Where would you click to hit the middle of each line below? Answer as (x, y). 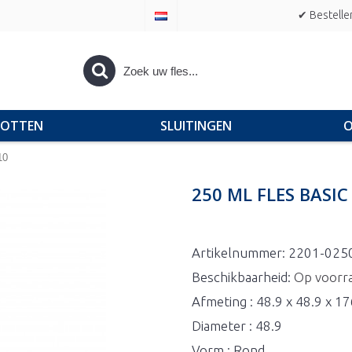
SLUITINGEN (196, 126)
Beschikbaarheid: (243, 277)
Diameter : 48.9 (237, 326)
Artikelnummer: (240, 253)
